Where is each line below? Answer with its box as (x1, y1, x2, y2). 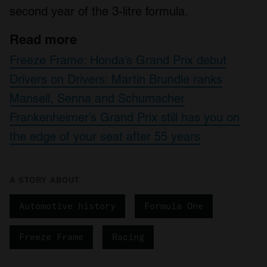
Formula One (144, 200, 203, 212)
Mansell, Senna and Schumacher (10, 91, 185, 106)
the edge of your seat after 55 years (10, 129, 200, 144)
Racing (112, 231, 144, 243)
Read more (10, 32, 77, 48)
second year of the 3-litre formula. (10, 4, 188, 19)
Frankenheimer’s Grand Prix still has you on (10, 110, 240, 125)
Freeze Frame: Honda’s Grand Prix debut (10, 53, 226, 68)
